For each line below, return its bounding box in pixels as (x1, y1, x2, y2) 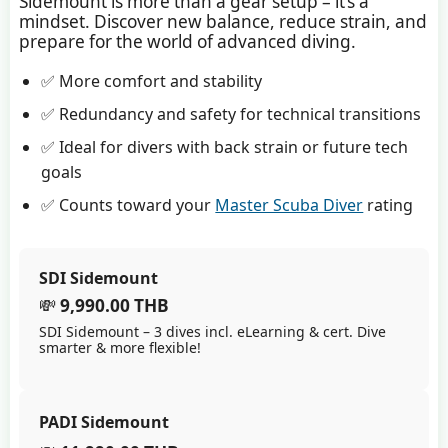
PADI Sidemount (38, 411, 169, 434)
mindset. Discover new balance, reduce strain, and (18, 9, 427, 33)
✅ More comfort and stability (41, 70, 263, 93)
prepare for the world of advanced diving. (18, 29, 356, 53)
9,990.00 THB (59, 294, 169, 318)
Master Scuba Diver (215, 194, 364, 217)
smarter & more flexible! (38, 338, 201, 358)
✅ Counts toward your (41, 194, 216, 217)
